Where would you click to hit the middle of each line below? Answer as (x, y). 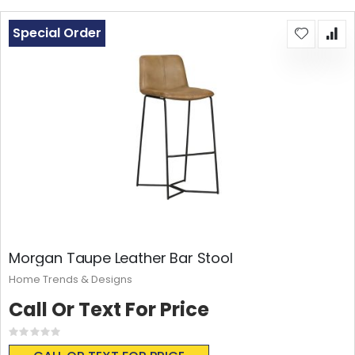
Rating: (52, 336)
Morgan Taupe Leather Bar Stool (121, 258)
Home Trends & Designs (71, 280)
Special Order (57, 33)
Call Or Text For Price (109, 310)
